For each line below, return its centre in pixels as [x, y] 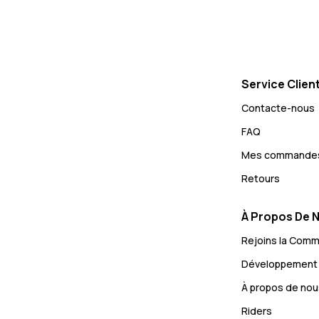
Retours [261, 178]
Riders [257, 310]
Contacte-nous [278, 108]
